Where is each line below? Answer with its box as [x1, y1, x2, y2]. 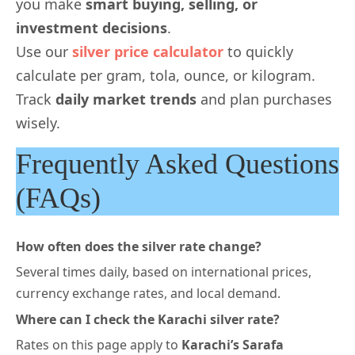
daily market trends [55, 90, 197, 109]
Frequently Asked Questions [16, 148, 339, 181]
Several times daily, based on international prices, [16, 263, 311, 281]
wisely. [16, 113, 60, 133]
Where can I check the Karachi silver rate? [16, 311, 280, 329]
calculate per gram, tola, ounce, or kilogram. [16, 66, 315, 86]
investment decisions [16, 18, 167, 38]
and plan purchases [197, 90, 332, 109]
